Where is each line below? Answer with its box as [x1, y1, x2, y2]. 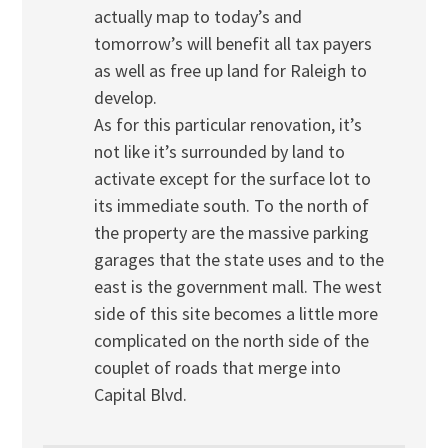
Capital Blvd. [93, 383, 187, 407]
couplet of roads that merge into [93, 356, 341, 380]
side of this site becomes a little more [93, 302, 378, 326]
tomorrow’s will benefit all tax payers [93, 32, 372, 56]
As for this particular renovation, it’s [93, 113, 362, 137]
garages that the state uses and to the [93, 248, 384, 272]
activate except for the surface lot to [93, 167, 371, 191]
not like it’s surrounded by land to [93, 140, 345, 164]
